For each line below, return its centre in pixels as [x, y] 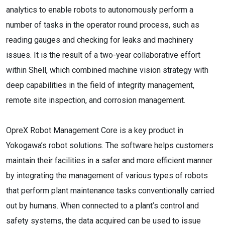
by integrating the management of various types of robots [107, 176]
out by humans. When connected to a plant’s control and [102, 206]
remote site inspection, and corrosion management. [96, 100]
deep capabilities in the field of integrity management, [100, 85]
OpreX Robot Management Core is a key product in [95, 130]
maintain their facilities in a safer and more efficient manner [109, 160]
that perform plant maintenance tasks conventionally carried [110, 191]
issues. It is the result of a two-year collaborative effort [103, 55]
